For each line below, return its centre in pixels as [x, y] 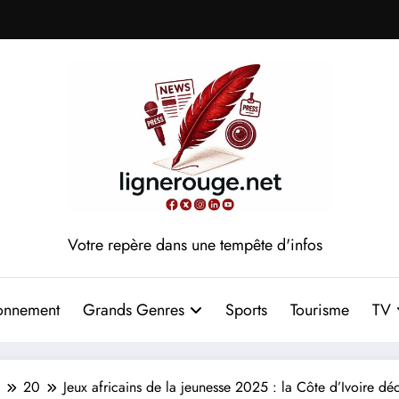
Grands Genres [133, 309]
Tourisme [319, 309]
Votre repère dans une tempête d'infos [195, 244]
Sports [246, 309]
